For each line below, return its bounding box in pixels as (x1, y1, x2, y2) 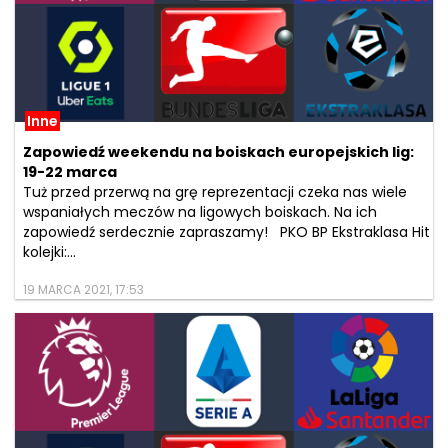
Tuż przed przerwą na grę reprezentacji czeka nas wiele (23, 181, 407, 202)
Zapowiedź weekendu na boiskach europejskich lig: (23, 141, 414, 162)
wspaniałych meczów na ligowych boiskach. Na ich (23, 201, 377, 222)
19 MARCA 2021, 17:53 (23, 281, 144, 298)
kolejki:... (23, 241, 76, 262)
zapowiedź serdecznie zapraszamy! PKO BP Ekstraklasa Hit (23, 221, 430, 242)
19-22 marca (23, 161, 117, 182)
